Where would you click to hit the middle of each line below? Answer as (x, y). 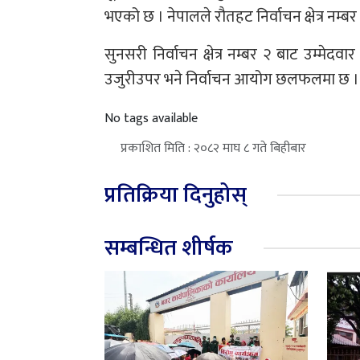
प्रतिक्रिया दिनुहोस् (176, 194)
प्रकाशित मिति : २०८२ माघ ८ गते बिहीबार (213, 148)
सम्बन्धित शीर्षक (169, 247)
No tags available (151, 118)
